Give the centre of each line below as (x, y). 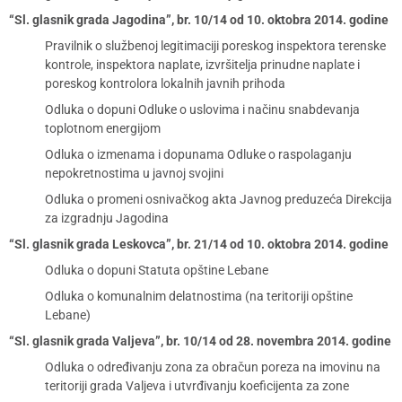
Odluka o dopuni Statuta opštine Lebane (157, 270)
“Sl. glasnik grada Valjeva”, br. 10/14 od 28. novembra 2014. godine (200, 341)
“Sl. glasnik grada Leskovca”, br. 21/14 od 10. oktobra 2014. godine (199, 244)
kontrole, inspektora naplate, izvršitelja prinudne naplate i (202, 65)
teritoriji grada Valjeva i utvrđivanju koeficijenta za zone (197, 386)
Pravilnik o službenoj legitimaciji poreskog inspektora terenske (215, 46)
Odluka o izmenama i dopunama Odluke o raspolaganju (198, 154)
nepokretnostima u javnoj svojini (134, 173)
